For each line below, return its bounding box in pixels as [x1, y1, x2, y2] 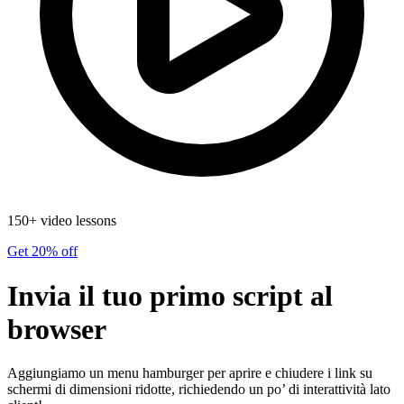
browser [7, 312, 106, 345]
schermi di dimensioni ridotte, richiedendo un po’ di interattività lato [7, 381, 390, 398]
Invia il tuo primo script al [7, 279, 333, 312]
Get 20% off [7, 243, 78, 260]
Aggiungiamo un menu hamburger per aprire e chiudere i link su [7, 365, 372, 381]
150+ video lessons [7, 213, 116, 229]
